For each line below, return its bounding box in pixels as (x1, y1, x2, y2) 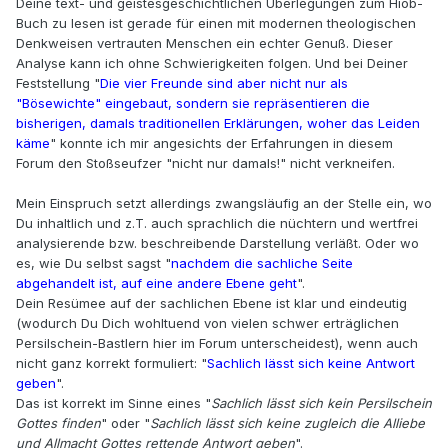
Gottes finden (16, 415, 101, 432)
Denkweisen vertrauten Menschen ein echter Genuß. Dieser (16, 35, 393, 52)
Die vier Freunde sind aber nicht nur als (100, 75, 348, 92)
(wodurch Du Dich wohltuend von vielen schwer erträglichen (16, 315, 399, 332)
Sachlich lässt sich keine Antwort (207, 355, 415, 372)
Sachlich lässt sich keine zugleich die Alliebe (150, 415, 425, 432)
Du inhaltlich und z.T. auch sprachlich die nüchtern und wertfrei (16, 215, 418, 232)
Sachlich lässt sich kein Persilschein (211, 395, 432, 412)
